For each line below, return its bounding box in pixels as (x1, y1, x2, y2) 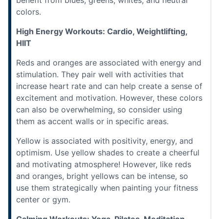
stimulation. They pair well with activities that (16, 69, 184, 79)
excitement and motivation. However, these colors (16, 92, 202, 103)
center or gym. (16, 194, 70, 204)
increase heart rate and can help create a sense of (16, 81, 202, 91)
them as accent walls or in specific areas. (16, 116, 169, 126)
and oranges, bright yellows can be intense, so (16, 171, 188, 181)
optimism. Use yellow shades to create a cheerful (16, 147, 199, 157)
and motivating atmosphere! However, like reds (16, 159, 191, 169)
